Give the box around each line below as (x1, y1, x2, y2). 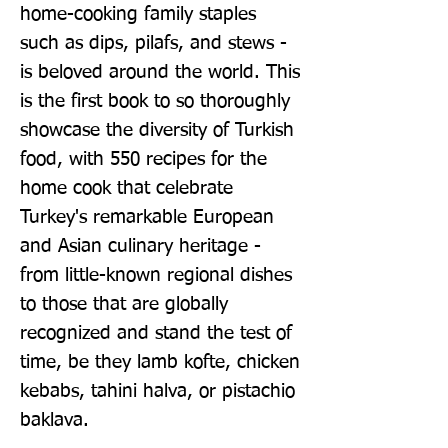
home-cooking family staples (20, 4, 256, 24)
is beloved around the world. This (20, 62, 300, 82)
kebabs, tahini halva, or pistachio (20, 381, 295, 401)
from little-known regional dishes (20, 265, 292, 285)
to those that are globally (20, 294, 228, 314)
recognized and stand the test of (20, 323, 292, 343)
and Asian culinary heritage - (20, 236, 261, 256)
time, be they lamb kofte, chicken (20, 352, 300, 372)
